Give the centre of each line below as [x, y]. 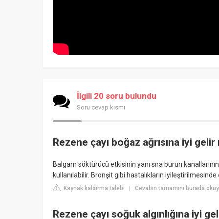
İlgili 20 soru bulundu [117, 96]
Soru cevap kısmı [101, 107]
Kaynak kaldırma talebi [93, 188]
